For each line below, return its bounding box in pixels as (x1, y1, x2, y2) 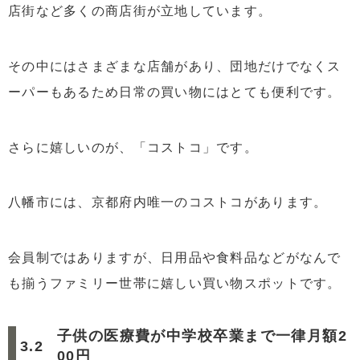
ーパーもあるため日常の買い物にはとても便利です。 (8, 84, 342, 99)
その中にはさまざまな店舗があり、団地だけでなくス (8, 59, 342, 73)
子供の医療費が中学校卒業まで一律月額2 (56, 328, 348, 345)
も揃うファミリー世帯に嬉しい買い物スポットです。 (8, 276, 342, 291)
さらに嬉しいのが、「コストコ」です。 (8, 140, 259, 154)
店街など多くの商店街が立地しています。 (8, 4, 272, 18)
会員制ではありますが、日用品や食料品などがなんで (8, 251, 342, 265)
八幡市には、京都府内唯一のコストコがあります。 (8, 195, 328, 210)
